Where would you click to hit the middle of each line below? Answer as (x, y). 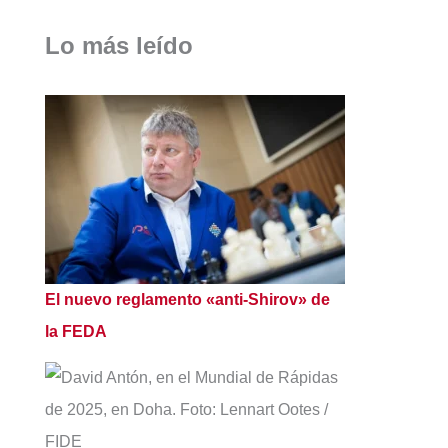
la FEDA (76, 332)
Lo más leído (119, 46)
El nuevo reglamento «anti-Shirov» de (188, 300)
